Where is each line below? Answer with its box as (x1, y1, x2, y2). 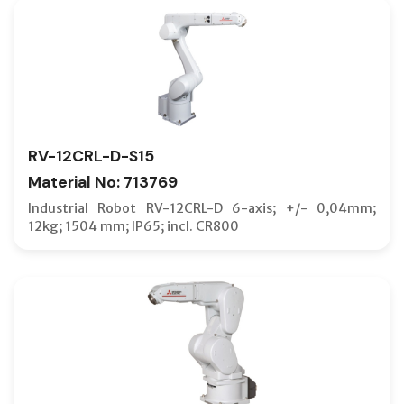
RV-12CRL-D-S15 (28, 145, 154, 166)
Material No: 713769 (28, 171, 178, 192)
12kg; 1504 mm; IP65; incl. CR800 (28, 217, 239, 234)
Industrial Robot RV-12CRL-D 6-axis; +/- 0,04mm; (28, 199, 376, 216)
